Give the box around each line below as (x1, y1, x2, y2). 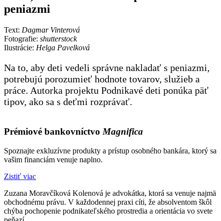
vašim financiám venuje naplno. (4, 155, 103, 164)
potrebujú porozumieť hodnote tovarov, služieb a (4, 73, 200, 84)
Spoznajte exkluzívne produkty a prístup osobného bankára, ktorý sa (4, 147, 217, 155)
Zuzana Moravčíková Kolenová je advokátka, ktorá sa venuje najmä (4, 189, 216, 198)
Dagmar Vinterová (22, 25, 80, 34)
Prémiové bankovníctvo (4, 126, 103, 137)
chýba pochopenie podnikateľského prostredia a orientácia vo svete (4, 207, 213, 216)
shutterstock (40, 34, 77, 43)
